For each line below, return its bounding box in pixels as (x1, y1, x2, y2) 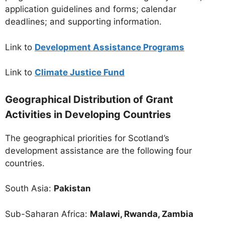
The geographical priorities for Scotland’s (5, 133, 169, 143)
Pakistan (54, 183, 91, 194)
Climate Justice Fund (35, 67, 125, 78)
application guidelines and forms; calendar (5, 4, 176, 15)
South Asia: (5, 183, 54, 194)
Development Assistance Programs (35, 42, 184, 52)
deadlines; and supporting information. (5, 17, 162, 27)
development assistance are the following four (5, 145, 192, 156)
